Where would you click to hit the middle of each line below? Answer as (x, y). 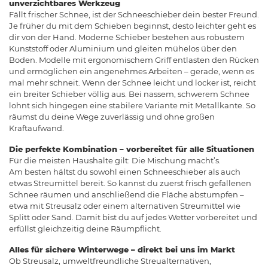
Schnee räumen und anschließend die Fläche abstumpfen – (127, 195)
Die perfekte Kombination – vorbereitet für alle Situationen (132, 149)
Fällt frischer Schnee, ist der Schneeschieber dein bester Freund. (134, 15)
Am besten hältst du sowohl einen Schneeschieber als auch (125, 172)
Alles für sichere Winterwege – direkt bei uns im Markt (122, 250)
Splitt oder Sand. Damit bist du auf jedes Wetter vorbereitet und (133, 217)
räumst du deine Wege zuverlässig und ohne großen (112, 117)
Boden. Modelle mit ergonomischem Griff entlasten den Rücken (134, 60)
